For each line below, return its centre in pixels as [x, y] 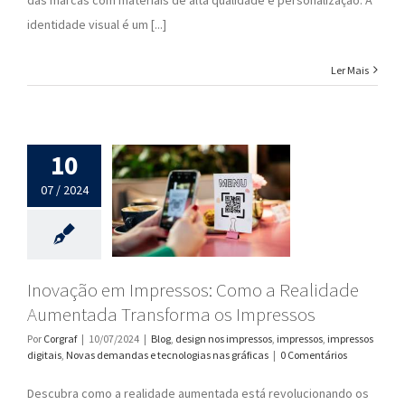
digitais [44, 354]
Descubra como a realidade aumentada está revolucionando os [198, 393]
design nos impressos [224, 338]
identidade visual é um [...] [97, 24]
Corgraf [60, 338]
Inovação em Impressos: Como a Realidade [193, 289]
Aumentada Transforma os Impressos [171, 314]
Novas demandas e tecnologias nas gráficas [167, 354]
